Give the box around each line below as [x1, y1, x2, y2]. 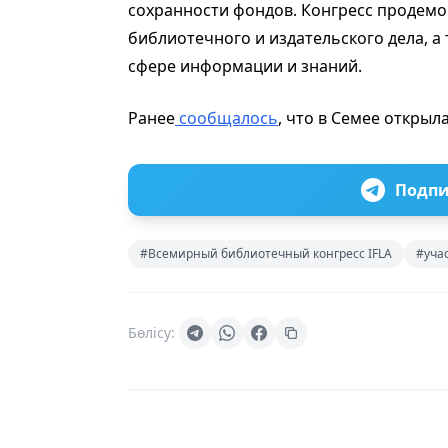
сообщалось [175, 107, 278, 130]
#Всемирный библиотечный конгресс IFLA [140, 245, 392, 263]
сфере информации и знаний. [128, 55, 362, 78]
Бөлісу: [128, 323, 175, 343]
